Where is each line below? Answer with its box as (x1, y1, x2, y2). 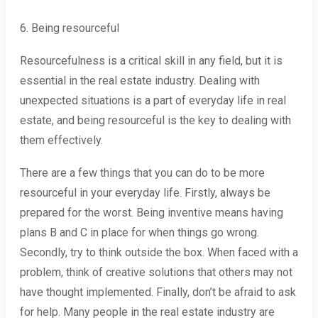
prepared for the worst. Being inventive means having (20, 206, 283, 220)
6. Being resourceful (20, 21, 119, 35)
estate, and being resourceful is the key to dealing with (20, 114, 291, 128)
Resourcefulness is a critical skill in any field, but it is (20, 54, 283, 68)
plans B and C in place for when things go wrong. (20, 226, 259, 240)
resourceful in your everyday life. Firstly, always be (20, 186, 270, 200)
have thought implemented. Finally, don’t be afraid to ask (20, 285, 296, 300)
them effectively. (20, 133, 103, 148)
